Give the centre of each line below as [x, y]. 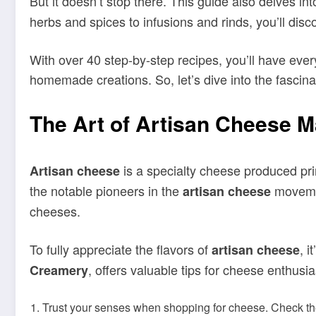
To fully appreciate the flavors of [121, 249]
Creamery [59, 270]
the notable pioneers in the [106, 191]
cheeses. [55, 211]
